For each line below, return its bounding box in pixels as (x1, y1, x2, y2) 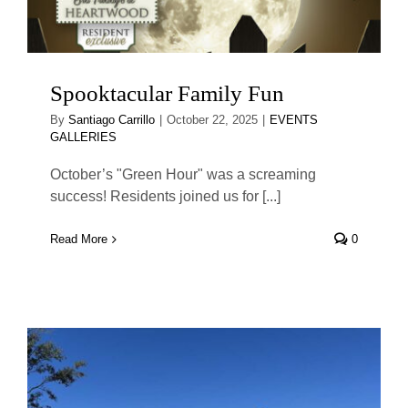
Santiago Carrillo (68, 113, 155, 127)
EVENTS (270, 113, 318, 127)
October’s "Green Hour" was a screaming (50, 167, 316, 183)
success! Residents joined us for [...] (50, 189, 280, 205)
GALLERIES (50, 130, 117, 145)
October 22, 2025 (167, 113, 258, 127)
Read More (50, 232, 107, 247)
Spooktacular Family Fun (50, 81, 284, 107)
